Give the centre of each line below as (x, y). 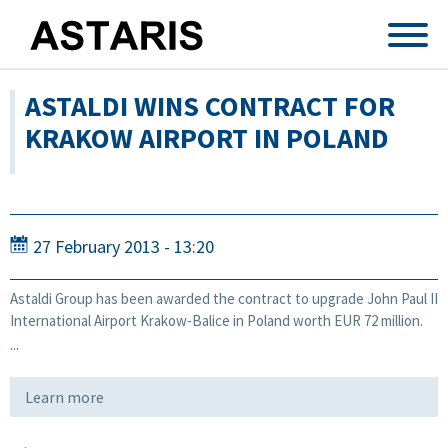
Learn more (64, 396)
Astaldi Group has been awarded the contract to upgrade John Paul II (224, 298)
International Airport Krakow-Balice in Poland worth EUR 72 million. (216, 320)
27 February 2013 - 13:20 (123, 246)
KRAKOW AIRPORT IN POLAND (207, 138)
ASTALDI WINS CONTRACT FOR (210, 106)
